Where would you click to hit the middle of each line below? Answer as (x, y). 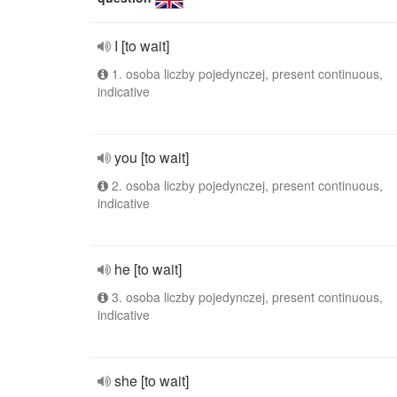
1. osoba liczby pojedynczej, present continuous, (245, 74)
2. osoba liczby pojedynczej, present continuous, (245, 185)
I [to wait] (142, 46)
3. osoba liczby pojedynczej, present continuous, (245, 297)
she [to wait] (152, 381)
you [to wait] (152, 157)
